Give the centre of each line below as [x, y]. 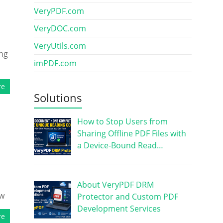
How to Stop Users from [122, 121]
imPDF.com [55, 63]
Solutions [58, 98]
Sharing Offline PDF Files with [131, 133]
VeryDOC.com [60, 28]
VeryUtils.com [60, 46]
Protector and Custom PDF [127, 196]
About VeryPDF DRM [115, 184]
